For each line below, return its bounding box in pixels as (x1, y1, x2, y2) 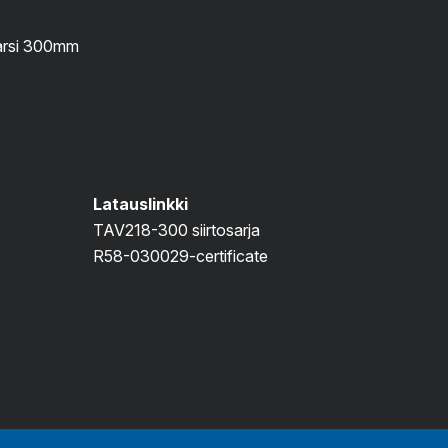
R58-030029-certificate (93, 246, 268, 266)
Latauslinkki (93, 194, 188, 214)
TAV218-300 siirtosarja (93, 220, 260, 240)
